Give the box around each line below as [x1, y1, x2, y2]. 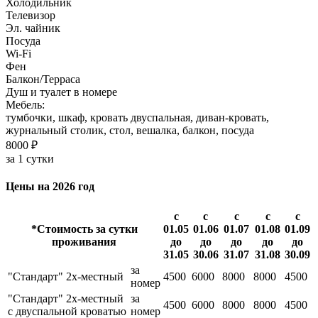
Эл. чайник [6, 21, 60, 34]
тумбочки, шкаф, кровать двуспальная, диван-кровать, [6, 111, 269, 124]
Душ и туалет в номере [6, 85, 117, 98]
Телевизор [6, 9, 55, 21]
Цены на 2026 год [6, 180, 94, 193]
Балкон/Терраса [6, 72, 80, 85]
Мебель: [6, 98, 45, 111]
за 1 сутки [6, 152, 54, 165]
